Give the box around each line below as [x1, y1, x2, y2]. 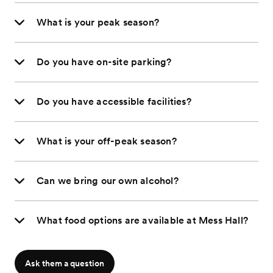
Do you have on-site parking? [37, 56, 172, 68]
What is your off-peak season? [37, 135, 177, 147]
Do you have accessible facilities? [37, 96, 191, 108]
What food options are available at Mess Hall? [37, 214, 248, 227]
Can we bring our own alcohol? [37, 175, 179, 187]
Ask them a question [25, 258, 104, 269]
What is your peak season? [37, 16, 159, 29]
